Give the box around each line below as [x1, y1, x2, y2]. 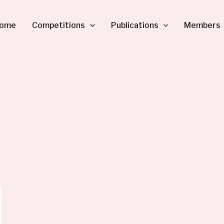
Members [184, 20, 221, 30]
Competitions [32, 20, 85, 30]
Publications [110, 20, 158, 30]
